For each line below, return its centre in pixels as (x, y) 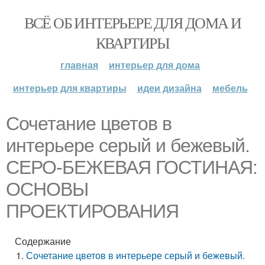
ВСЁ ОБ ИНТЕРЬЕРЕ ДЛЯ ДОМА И (132, 22)
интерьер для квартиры (70, 88)
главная (79, 65)
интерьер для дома (154, 65)
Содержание (43, 241)
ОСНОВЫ (47, 189)
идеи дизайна (169, 88)
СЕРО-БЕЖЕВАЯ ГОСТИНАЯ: (132, 167)
